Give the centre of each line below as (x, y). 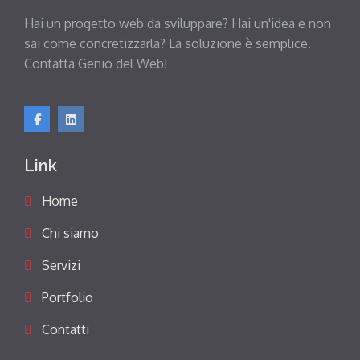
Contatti (65, 329)
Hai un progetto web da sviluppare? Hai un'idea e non (178, 23)
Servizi (61, 265)
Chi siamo (70, 233)
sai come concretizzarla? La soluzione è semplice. (168, 43)
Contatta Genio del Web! (96, 63)
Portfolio (67, 297)
